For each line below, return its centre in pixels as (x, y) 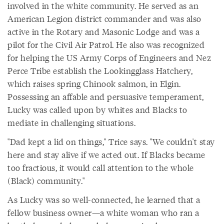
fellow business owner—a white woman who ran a (103, 213)
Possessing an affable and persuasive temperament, (106, 97)
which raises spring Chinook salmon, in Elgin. (94, 84)
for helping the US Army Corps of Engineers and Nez (109, 58)
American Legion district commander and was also (104, 19)
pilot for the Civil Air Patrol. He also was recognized (106, 45)
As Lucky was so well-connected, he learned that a (104, 200)
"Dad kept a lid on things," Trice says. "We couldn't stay (111, 142)
